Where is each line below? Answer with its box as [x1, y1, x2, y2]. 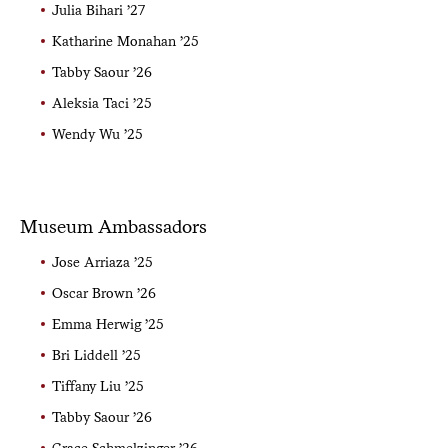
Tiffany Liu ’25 [51, 377, 144, 394]
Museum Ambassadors [19, 214, 207, 238]
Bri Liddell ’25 [51, 346, 141, 363]
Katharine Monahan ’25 [51, 32, 199, 49]
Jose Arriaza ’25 [51, 253, 153, 270]
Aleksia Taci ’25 [51, 94, 152, 111]
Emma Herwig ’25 [51, 315, 164, 332]
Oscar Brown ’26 [51, 284, 156, 301]
